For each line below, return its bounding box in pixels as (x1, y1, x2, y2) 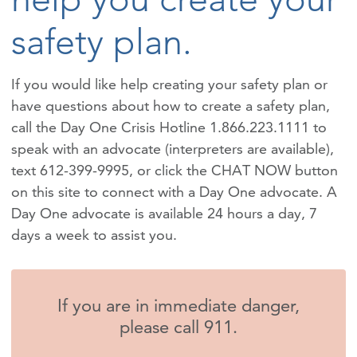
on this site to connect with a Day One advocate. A (11, 182, 337, 201)
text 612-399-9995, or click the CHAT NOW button (11, 160, 338, 179)
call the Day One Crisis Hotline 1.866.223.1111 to (11, 117, 327, 136)
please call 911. (120, 316, 237, 339)
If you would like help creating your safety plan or (11, 74, 328, 93)
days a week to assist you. (11, 225, 177, 244)
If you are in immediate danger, (57, 295, 300, 317)
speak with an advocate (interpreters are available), (11, 139, 334, 158)
